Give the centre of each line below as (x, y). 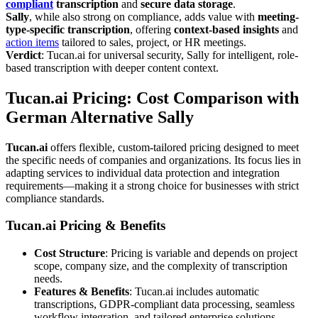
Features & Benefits (82, 291)
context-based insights (226, 29)
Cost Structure (70, 253)
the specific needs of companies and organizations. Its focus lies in (153, 160)
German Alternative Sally (100, 117)
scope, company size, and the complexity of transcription (161, 266)
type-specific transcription (68, 29)
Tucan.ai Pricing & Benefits (86, 226)
